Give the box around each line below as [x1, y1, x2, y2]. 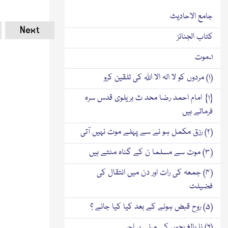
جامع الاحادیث [170, 10, 213, 23]
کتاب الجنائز [177, 31, 213, 43]
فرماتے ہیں [182, 105, 213, 118]
